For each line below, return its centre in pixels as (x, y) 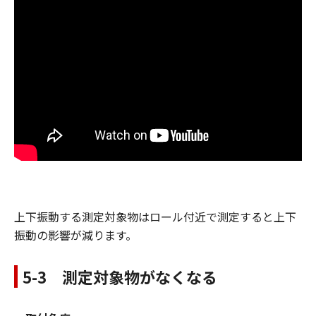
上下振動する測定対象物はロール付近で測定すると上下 (155, 216)
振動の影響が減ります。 (75, 235)
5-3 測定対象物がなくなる (120, 276)
